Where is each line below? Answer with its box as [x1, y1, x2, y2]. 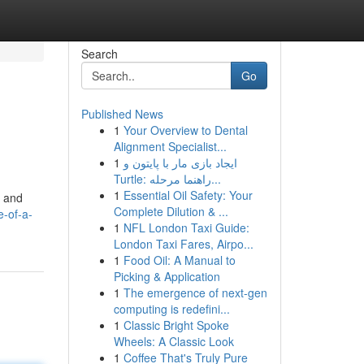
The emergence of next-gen [123, 284, 267, 301]
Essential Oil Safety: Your [123, 187, 253, 203]
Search [80, 45, 118, 62]
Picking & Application [113, 268, 220, 284]
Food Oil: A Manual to [123, 252, 236, 268]
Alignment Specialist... [113, 138, 227, 154]
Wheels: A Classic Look [113, 333, 234, 349]
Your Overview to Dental [123, 122, 248, 138]
